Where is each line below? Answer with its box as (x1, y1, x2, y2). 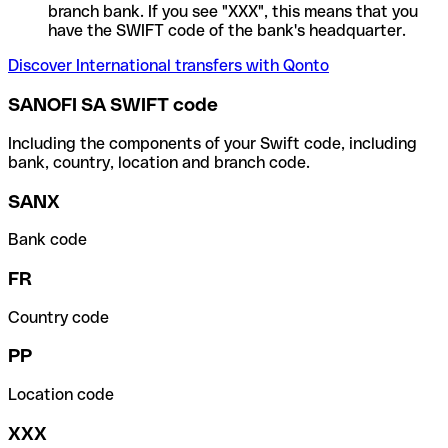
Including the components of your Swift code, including (8, 133, 417, 153)
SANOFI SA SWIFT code (8, 94, 218, 116)
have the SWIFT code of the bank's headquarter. (48, 21, 406, 41)
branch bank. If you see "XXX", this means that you (48, 2, 418, 22)
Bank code (8, 230, 87, 250)
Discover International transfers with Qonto (8, 56, 329, 76)
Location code (8, 385, 114, 405)
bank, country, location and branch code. (8, 152, 310, 172)
